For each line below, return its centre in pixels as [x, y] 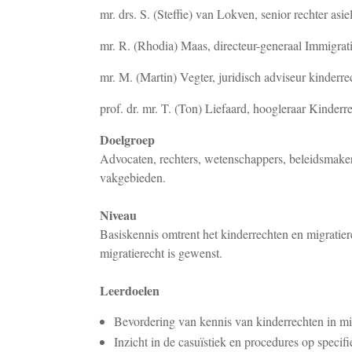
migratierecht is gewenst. [161, 253]
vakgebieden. [133, 177]
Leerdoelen [130, 290]
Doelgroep [127, 139]
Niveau [118, 215]
